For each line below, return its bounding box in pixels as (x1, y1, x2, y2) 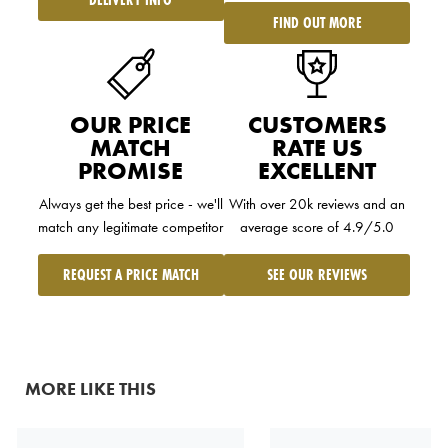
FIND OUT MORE (272, 11, 362, 33)
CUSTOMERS (247, 109, 387, 140)
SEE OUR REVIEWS (267, 263, 368, 285)
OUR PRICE (70, 109, 192, 140)
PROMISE (78, 155, 184, 186)
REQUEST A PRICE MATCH (62, 263, 199, 285)
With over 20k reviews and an (229, 194, 406, 213)
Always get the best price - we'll (38, 194, 223, 213)
